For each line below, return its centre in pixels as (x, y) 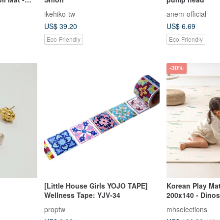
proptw (55, 209)
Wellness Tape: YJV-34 (82, 195)
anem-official (186, 14)
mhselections (187, 209)
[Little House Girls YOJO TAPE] (96, 186)
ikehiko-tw (59, 14)
